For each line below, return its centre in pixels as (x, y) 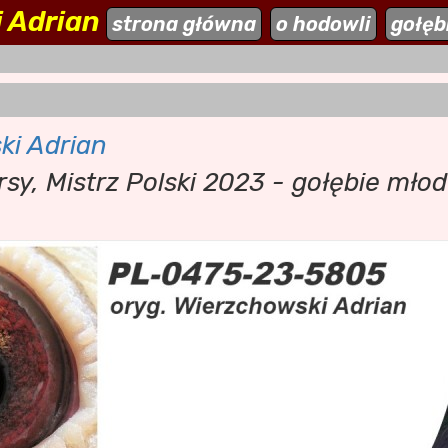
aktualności (227, 24)
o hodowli (323, 24)
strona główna (184, 24)
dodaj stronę (368, 24)
